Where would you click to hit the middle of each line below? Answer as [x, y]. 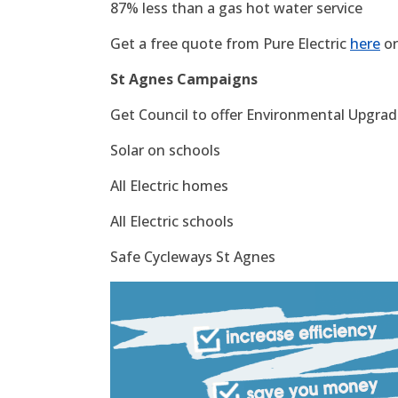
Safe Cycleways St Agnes [193, 256]
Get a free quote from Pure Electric [230, 43]
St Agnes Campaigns [184, 79]
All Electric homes [169, 185]
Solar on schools [165, 150]
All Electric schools [172, 221]
